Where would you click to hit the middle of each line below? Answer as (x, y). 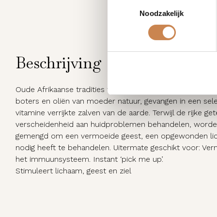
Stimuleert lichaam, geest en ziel (73, 171)
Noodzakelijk (162, 13)
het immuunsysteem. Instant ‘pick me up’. (89, 159)
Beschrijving (59, 63)
